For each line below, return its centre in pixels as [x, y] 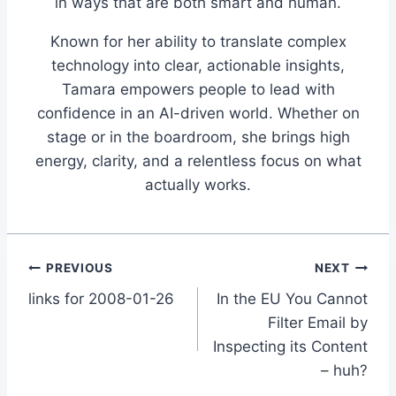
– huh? [344, 370]
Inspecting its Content [290, 346]
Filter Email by [318, 322]
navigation [91, 311]
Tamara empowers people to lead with [198, 90]
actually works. [198, 185]
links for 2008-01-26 [101, 298]
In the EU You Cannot [292, 298]
